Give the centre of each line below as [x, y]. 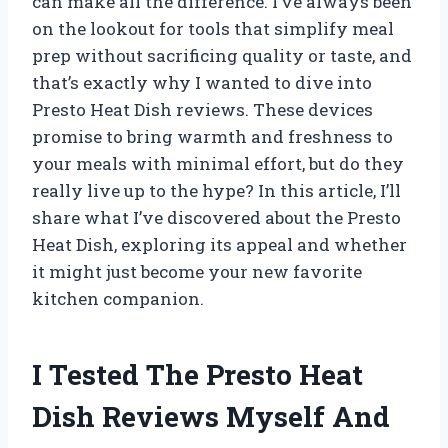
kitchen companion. [118, 298]
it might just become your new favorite [197, 271]
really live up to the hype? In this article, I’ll [216, 190]
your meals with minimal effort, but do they [218, 163]
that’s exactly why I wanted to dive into [202, 82]
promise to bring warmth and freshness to [212, 136]
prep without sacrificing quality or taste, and [222, 55]
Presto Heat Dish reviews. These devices [202, 109]
